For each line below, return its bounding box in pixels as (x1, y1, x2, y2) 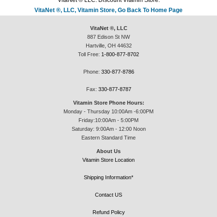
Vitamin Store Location (82, 157, 135, 163)
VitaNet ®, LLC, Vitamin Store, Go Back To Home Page (34, 7, 183, 14)
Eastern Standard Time (81, 135, 136, 141)
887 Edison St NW (87, 34, 130, 40)
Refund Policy (92, 209, 125, 216)
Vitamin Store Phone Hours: (73, 100, 144, 106)
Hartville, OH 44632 (85, 43, 132, 49)
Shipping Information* (84, 174, 133, 181)
